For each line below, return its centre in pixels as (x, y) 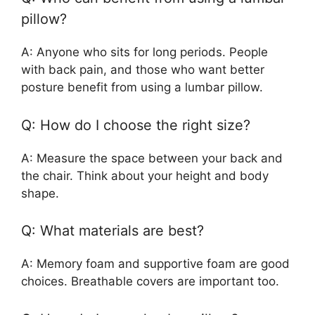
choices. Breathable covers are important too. (150, 282)
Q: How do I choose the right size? (136, 125)
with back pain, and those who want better (143, 70)
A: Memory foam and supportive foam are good (155, 264)
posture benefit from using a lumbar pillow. (142, 88)
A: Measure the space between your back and (152, 158)
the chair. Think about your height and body (145, 175)
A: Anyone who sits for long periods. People (144, 52)
